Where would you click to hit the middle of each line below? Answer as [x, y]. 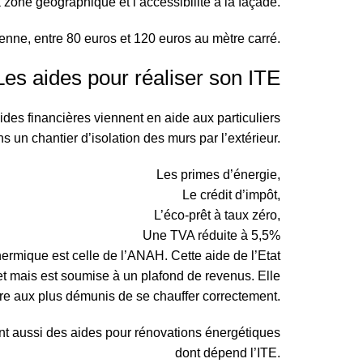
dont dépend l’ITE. [228, 353]
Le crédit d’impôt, [231, 195]
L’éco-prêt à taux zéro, [217, 215]
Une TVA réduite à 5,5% [211, 235]
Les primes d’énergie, [218, 175]
